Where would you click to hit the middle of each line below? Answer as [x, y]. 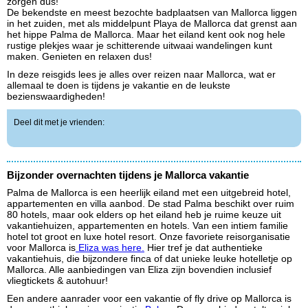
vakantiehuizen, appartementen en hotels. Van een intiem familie [147, 226]
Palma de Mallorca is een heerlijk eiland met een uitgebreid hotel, [149, 193]
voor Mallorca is [41, 248]
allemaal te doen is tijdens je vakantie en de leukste [119, 86]
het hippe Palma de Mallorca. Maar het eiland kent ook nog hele [146, 35]
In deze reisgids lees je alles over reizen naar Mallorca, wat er [141, 75]
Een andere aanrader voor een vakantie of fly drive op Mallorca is [149, 299]
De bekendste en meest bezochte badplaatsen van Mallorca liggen [152, 13]
